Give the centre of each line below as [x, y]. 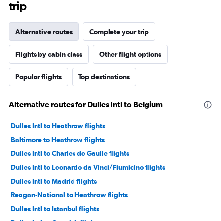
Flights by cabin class [49, 54]
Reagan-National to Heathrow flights [69, 195]
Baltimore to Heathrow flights [58, 139]
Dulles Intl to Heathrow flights [58, 126]
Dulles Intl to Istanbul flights [55, 208]
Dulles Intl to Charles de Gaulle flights [70, 153]
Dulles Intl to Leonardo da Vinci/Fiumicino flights [88, 167]
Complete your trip [119, 31]
